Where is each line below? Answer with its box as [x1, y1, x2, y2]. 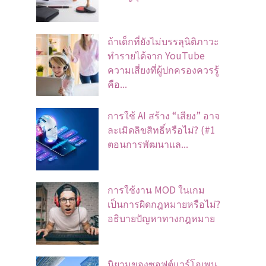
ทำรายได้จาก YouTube [107, 48, 205, 62]
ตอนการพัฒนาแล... [107, 137, 188, 151]
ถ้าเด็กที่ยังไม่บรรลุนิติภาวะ [107, 34, 219, 48]
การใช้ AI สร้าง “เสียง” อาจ [107, 108, 220, 122]
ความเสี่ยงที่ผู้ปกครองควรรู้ [107, 62, 219, 77]
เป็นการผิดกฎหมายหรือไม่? [107, 197, 220, 211]
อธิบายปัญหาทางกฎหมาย [107, 211, 215, 225]
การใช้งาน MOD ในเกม [107, 182, 205, 197]
